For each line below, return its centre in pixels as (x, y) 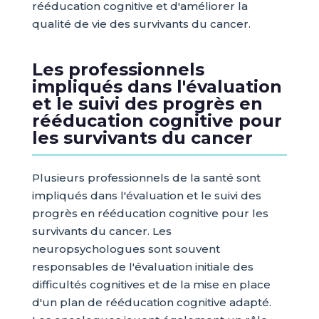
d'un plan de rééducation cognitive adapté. (151, 303)
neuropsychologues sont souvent (126, 249)
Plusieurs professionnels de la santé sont (146, 178)
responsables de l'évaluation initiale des (142, 267)
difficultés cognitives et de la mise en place (151, 285)
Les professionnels (118, 70)
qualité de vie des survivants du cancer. (141, 24)
